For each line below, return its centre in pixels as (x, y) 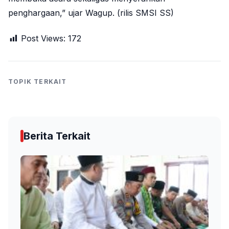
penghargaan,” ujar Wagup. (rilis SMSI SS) (91, 13)
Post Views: (43, 38)
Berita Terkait (57, 136)
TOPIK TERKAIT (38, 81)
